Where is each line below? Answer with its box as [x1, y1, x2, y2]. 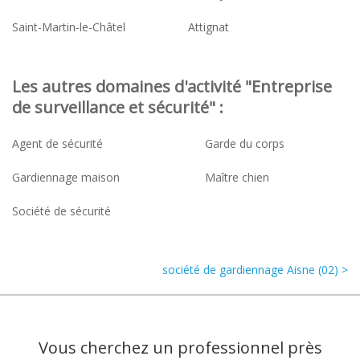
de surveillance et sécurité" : [12, 96, 223, 118]
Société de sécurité [12, 202, 111, 219]
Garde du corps [205, 135, 284, 151]
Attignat [188, 18, 229, 35]
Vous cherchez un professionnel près [38, 336, 322, 358]
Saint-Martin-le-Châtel [12, 18, 125, 35]
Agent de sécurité [12, 135, 103, 151]
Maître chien [205, 169, 269, 185]
